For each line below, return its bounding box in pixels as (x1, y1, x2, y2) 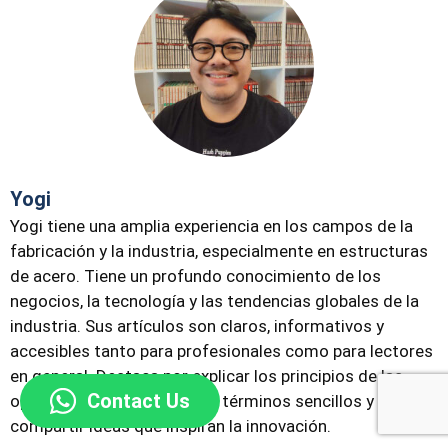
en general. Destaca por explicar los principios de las (10, 366, 403, 387)
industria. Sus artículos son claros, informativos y (10, 316, 384, 337)
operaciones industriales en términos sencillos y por (10, 391, 403, 412)
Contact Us (86, 389, 190, 413)
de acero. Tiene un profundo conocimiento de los (10, 266, 381, 287)
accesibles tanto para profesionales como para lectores (10, 341, 433, 362)
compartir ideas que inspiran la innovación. (10, 416, 331, 437)
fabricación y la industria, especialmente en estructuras (10, 241, 428, 262)
